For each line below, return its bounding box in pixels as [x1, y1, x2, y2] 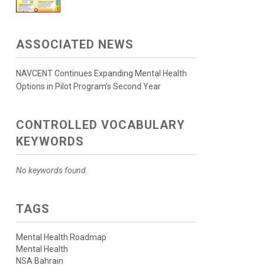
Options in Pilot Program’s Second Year [15, 82, 161, 91]
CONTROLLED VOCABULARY [15, 118, 185, 132]
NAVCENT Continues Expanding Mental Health [15, 69, 187, 78]
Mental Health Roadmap [15, 232, 106, 242]
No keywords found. [15, 166, 88, 175]
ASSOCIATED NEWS [15, 37, 134, 51]
